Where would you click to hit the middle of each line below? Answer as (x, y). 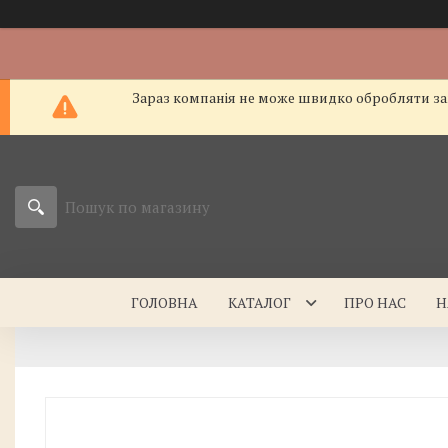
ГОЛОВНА (165, 302)
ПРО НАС (375, 302)
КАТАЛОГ (260, 302)
